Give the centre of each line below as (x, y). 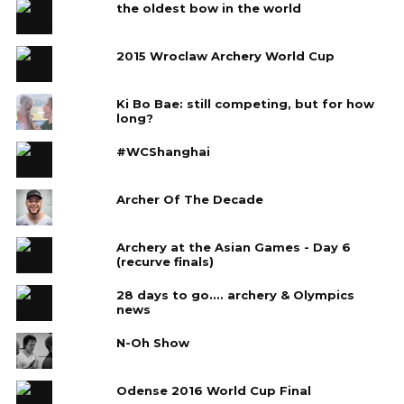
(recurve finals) (165, 262)
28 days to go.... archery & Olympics (235, 295)
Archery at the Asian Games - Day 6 (233, 248)
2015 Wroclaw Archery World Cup (225, 56)
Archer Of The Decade (189, 200)
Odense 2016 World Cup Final (213, 391)
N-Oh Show (152, 343)
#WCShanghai (163, 152)
